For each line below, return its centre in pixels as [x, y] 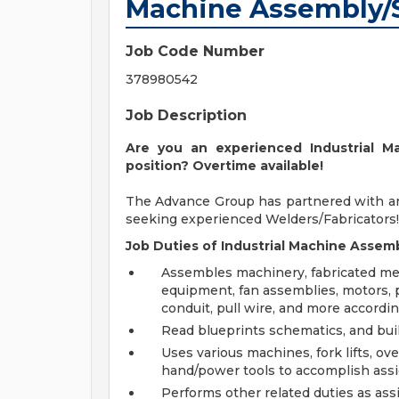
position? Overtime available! [224, 166]
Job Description [186, 115]
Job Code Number [195, 51]
